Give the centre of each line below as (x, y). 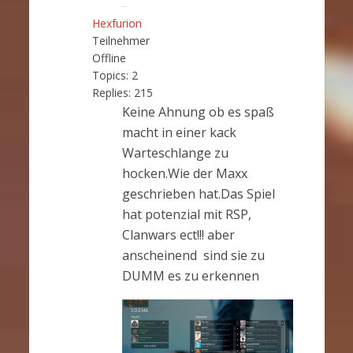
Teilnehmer (121, 40)
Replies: (111, 92)
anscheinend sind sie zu (193, 255)
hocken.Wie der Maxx (184, 173)
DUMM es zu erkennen (190, 275)
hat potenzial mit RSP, (186, 214)
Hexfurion (117, 23)
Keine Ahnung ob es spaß (198, 111)
